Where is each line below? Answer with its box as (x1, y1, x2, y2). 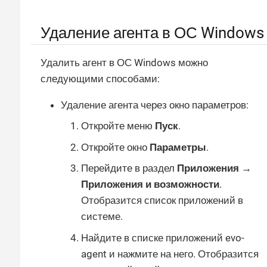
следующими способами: (41, 72, 160, 85)
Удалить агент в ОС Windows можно (41, 56, 208, 69)
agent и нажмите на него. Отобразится (81, 247, 259, 260)
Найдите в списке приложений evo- (81, 231, 244, 244)
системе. (81, 210, 123, 223)
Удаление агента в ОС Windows (41, 23, 264, 42)
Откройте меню (81, 120, 155, 132)
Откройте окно (81, 141, 150, 153)
